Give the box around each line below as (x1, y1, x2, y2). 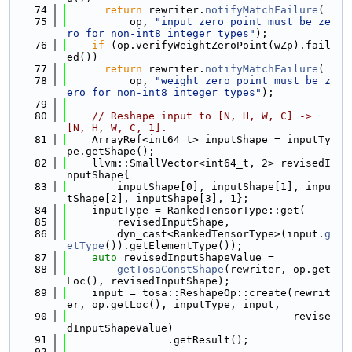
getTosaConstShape (117, 263, 224, 275)
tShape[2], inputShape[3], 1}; (67, 192, 249, 204)
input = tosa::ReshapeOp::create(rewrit (67, 287, 331, 299)
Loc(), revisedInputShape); (67, 275, 230, 287)
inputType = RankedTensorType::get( (67, 204, 306, 216)
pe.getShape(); (67, 145, 155, 157)
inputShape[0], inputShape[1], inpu (67, 181, 331, 192)
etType (67, 240, 104, 251)
